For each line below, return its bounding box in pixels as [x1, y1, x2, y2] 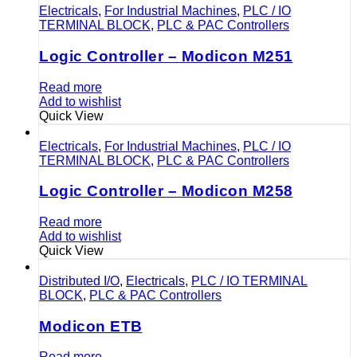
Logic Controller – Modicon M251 [39, 47, 293, 65]
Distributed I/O [39, 274, 120, 288]
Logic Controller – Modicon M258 [39, 182, 293, 200]
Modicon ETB [39, 317, 143, 335]
